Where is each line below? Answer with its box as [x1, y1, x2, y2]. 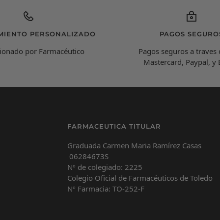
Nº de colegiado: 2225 [67, 162, 142, 172]
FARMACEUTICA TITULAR [67, 122, 161, 130]
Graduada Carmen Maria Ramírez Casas [67, 140, 201, 150]
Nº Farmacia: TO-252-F [67, 183, 144, 193]
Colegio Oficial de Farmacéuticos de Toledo [67, 172, 213, 183]
